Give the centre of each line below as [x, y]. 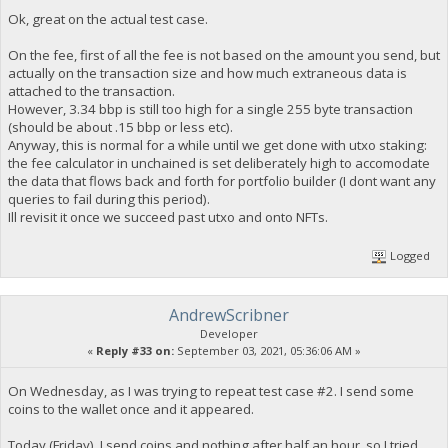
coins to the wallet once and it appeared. [130, 408]
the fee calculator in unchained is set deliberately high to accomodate [218, 163]
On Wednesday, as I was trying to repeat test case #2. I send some [210, 390]
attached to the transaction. [91, 91]
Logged [409, 256]
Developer [229, 334]
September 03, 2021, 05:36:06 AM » [267, 351]
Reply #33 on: [135, 351]
